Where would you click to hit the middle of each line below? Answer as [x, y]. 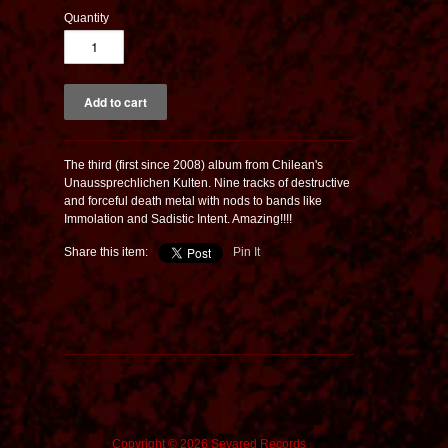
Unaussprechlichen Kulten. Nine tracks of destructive [207, 182]
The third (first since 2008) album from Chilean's [193, 164]
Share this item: [106, 251]
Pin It [246, 251]
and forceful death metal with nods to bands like [193, 200]
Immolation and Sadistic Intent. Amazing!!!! [178, 218]
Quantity [86, 17]
